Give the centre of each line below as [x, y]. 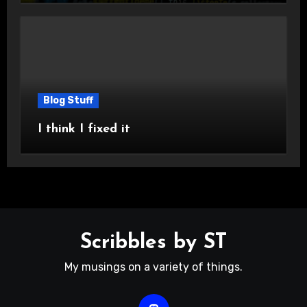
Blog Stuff [68, 100]
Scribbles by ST [153, 243]
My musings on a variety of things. [153, 267]
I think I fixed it [84, 129]
